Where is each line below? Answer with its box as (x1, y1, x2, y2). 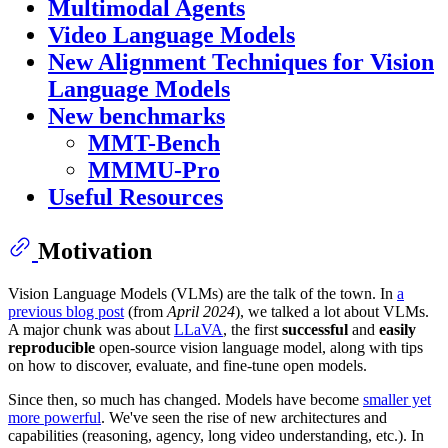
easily (379, 321, 416, 339)
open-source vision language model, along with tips (95, 339, 423, 357)
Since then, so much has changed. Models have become (8, 391, 363, 409)
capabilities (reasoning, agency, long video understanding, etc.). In (8, 427, 424, 445)
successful (282, 321, 348, 339)
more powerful (8, 409, 101, 427)
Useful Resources (48, 184, 223, 211)
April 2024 (167, 303, 235, 321)
